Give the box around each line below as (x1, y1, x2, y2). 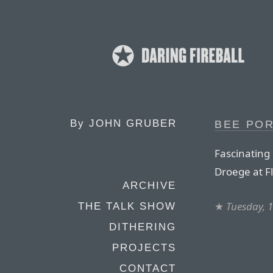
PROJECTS (112, 242, 176, 253)
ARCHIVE (122, 180, 176, 191)
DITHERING (109, 221, 176, 233)
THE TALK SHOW (78, 200, 176, 212)
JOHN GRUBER (89, 118, 177, 129)
